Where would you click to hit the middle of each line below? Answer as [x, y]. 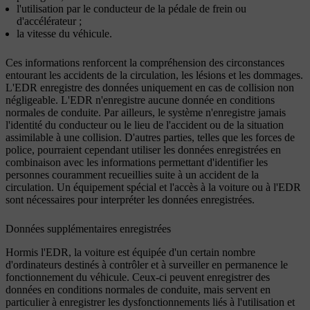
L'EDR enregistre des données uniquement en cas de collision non [150, 87]
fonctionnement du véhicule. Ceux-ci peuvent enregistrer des [138, 277]
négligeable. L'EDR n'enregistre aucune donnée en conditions [140, 100]
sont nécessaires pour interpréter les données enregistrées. [130, 199]
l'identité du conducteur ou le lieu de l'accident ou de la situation [145, 125]
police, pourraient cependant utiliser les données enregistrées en [143, 149]
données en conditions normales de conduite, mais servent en [138, 289]
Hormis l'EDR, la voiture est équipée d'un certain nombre [130, 252]
